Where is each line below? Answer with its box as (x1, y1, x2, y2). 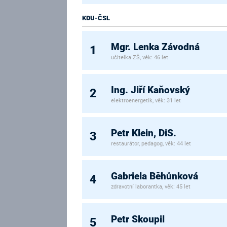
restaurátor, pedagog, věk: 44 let (111, 140, 192, 147)
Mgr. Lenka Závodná (111, 41, 200, 53)
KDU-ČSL (82, 14, 110, 22)
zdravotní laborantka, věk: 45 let (111, 183, 191, 190)
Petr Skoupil (111, 213, 165, 225)
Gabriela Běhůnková (111, 170, 199, 182)
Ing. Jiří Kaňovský (111, 84, 191, 96)
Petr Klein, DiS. (111, 127, 177, 139)
